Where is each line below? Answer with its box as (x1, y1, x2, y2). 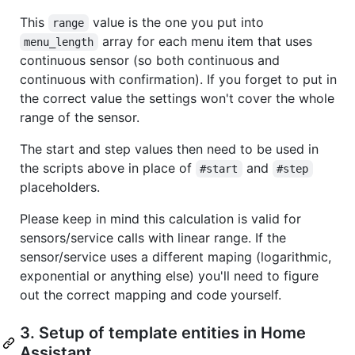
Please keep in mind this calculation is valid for (20, 210, 301, 227)
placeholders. (20, 178, 100, 195)
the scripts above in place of (20, 159, 196, 176)
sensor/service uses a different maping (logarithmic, (20, 248, 331, 265)
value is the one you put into (88, 13, 264, 30)
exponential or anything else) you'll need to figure (20, 267, 319, 284)
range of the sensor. (20, 109, 139, 125)
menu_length (24, 35, 94, 48)
